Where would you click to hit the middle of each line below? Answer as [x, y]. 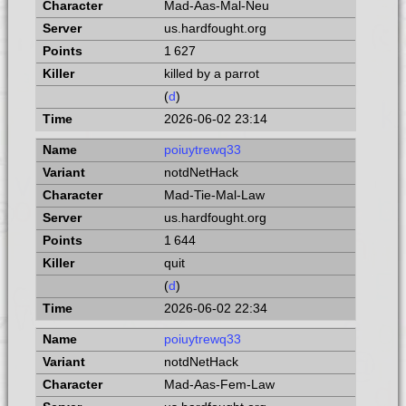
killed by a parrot [211, 74]
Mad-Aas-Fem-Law [219, 384]
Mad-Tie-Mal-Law [214, 196]
